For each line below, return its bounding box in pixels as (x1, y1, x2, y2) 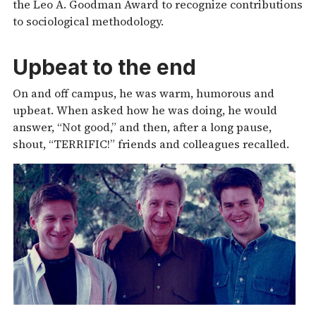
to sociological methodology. (13, 13, 164, 29)
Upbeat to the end (13, 54, 196, 80)
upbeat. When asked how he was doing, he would (13, 102, 277, 118)
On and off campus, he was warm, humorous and (13, 85, 274, 101)
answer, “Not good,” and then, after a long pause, (13, 119, 272, 135)
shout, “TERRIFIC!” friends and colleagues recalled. (13, 135, 289, 152)
